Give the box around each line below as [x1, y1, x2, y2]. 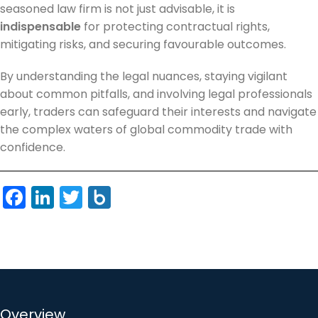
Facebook [26, 180, 133, 213]
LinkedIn [54, 180, 142, 213]
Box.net [111, 180, 190, 213]
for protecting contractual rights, [81, 18, 270, 35]
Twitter [82, 180, 157, 213]
